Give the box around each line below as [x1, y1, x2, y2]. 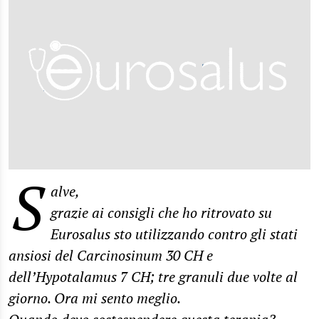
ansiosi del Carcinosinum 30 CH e [9, 245, 213, 265]
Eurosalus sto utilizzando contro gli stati [51, 224, 298, 244]
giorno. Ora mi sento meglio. [9, 288, 181, 308]
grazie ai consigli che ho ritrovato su [51, 202, 272, 222]
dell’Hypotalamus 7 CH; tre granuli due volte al [9, 266, 298, 286]
